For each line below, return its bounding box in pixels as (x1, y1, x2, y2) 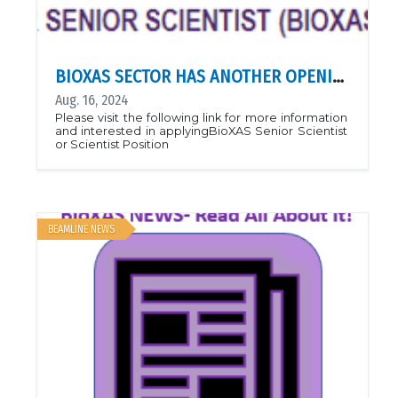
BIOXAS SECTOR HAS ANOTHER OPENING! (332, 66, 344, 87)
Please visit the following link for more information (55, 111, 347, 124)
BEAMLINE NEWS (48, 223, 115, 235)
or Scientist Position (55, 138, 169, 151)
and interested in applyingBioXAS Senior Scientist (55, 124, 347, 138)
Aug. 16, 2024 (55, 92, 129, 108)
